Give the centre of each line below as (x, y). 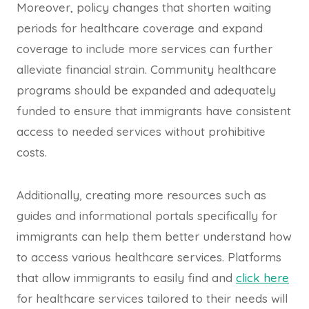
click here (262, 278)
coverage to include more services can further (144, 49)
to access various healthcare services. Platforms (149, 257)
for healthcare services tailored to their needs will (152, 299)
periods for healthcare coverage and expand (140, 28)
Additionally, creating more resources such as (141, 195)
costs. (32, 152)
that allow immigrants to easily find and (126, 278)
